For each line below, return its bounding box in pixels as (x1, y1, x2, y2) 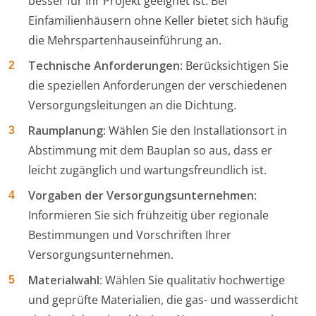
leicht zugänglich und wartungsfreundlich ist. (28, 162, 267, 178)
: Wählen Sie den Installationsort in (103, 123, 287, 139)
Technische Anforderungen (28, 58, 180, 74)
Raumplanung (28, 123, 103, 139)
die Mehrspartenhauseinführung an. (28, 32, 221, 49)
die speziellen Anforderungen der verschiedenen (28, 78, 287, 94)
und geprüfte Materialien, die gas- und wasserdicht (28, 292, 298, 308)
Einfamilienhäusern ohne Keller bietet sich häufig (28, 13, 288, 29)
